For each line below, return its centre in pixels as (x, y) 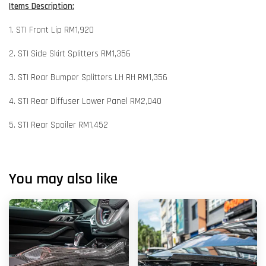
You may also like (63, 179)
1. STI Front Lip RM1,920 (51, 30)
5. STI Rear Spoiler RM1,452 (58, 125)
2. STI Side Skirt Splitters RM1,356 (70, 53)
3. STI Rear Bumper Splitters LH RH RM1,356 (88, 77)
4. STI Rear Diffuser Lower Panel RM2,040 (85, 101)
